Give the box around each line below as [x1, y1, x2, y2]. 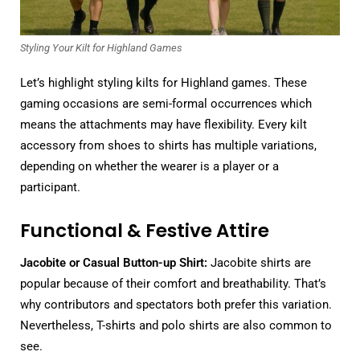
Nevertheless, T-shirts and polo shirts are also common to [20, 318, 332, 333]
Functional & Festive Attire [20, 217, 269, 243]
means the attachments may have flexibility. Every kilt [20, 117, 307, 132]
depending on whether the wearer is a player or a [20, 158, 279, 174]
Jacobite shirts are [207, 256, 311, 271]
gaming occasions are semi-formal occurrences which [20, 96, 312, 111]
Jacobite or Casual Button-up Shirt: [20, 256, 207, 271]
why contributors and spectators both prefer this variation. [20, 297, 332, 313]
